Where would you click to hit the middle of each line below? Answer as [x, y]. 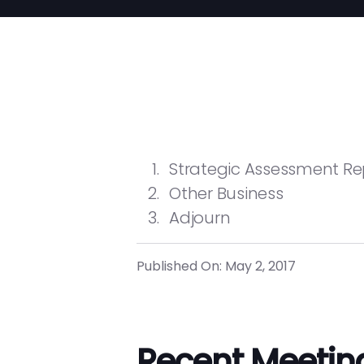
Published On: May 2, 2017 [216, 266]
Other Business [226, 193]
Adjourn [200, 218]
